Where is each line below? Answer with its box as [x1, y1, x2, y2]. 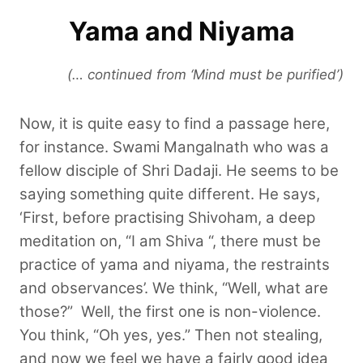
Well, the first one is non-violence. [81, 301, 321, 321]
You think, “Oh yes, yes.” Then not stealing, [19, 325, 322, 344]
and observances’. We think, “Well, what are [19, 278, 328, 297]
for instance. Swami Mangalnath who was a [19, 137, 329, 156]
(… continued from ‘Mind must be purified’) [67, 66, 344, 83]
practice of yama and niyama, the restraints [19, 254, 330, 274]
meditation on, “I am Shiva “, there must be [19, 231, 321, 250]
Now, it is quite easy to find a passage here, [19, 113, 330, 133]
